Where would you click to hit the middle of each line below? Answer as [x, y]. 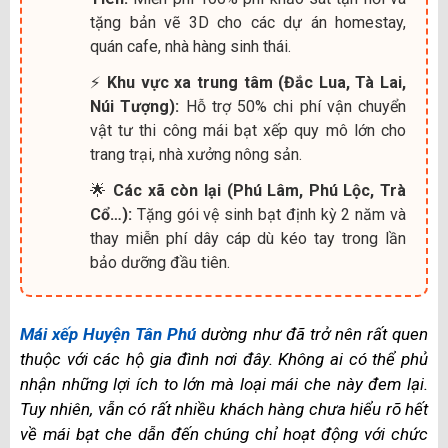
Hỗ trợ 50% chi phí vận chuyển [292, 106]
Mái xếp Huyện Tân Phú [108, 334]
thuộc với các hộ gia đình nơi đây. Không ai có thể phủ [224, 359]
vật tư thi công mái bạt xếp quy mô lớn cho [248, 130]
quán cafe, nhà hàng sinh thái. [190, 46]
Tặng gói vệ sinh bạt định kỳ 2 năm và [269, 214]
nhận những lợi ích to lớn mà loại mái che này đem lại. [224, 384]
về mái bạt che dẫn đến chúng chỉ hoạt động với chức [224, 434]
